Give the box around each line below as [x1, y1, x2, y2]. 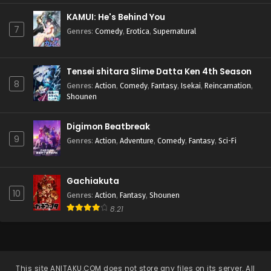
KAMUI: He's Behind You [67, 11, 165, 23]
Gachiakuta [67, 175, 119, 187]
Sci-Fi [218, 136, 237, 145]
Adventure [120, 136, 154, 145]
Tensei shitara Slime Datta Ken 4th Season [67, 66, 252, 77]
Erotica [126, 27, 149, 36]
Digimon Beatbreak [67, 121, 150, 132]
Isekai [181, 81, 201, 90]
